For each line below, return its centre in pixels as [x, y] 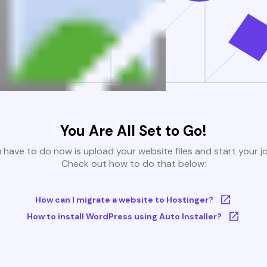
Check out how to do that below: [133, 164]
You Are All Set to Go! [133, 131]
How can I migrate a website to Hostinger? [124, 200]
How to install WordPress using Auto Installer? [124, 217]
